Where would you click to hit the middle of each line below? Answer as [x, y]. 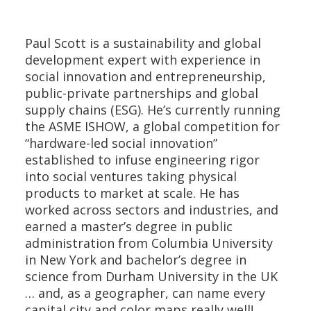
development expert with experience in [142, 59]
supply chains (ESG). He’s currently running [152, 109]
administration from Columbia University [149, 243]
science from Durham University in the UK [151, 276]
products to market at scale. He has [132, 193]
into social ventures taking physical [131, 176]
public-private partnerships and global [141, 93]
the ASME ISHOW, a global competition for [152, 126]
